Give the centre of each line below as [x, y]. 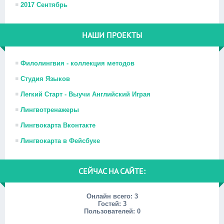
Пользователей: [110, 211]
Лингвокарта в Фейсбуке [60, 141]
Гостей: [110, 204]
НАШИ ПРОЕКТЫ [112, 35]
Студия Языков [45, 79]
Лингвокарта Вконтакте [58, 125]
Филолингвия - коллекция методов [77, 63]
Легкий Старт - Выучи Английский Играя [85, 94]
